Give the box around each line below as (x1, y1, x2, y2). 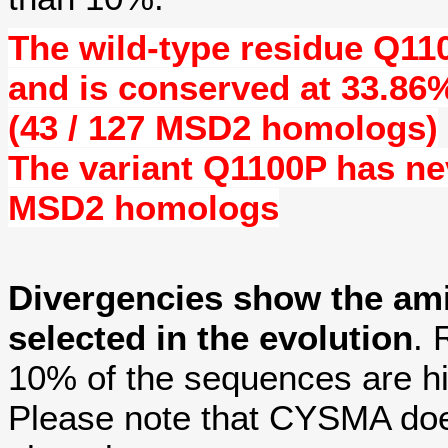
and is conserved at (8, 67, 341, 107)
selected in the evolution (8, 317, 413, 357)
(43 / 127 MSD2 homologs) (8, 107, 438, 147)
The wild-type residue (8, 27, 373, 67)
